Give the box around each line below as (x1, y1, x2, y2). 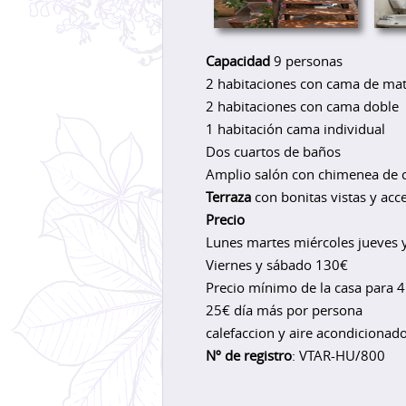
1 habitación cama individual (205, 119, 385, 138)
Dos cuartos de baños (205, 141, 341, 160)
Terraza (205, 187, 251, 206)
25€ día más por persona (205, 300, 362, 319)
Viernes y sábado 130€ (205, 255, 348, 274)
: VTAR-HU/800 (291, 345, 385, 364)
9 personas (269, 51, 343, 70)
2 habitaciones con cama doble (205, 96, 399, 115)
